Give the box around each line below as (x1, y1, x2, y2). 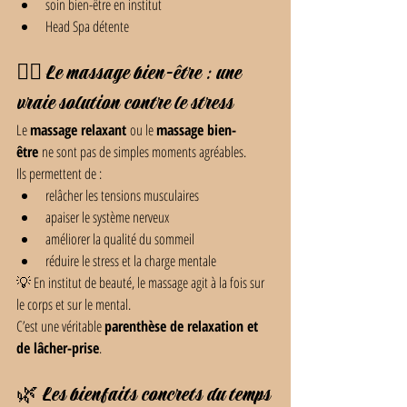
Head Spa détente (45, 16, 129, 36)
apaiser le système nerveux (45, 207, 169, 227)
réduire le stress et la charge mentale (45, 251, 216, 271)
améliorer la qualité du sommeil (45, 229, 194, 249)
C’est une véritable (16, 316, 104, 336)
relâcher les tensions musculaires (45, 185, 199, 205)
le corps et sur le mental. (16, 294, 131, 314)
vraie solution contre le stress (16, 91, 233, 116)
